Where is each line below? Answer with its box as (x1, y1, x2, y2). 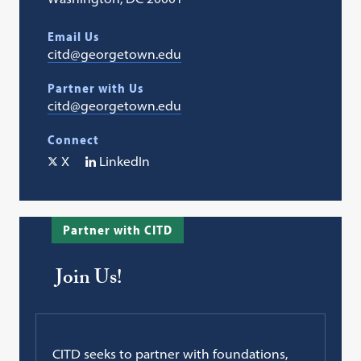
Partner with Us (48, 80, 144, 97)
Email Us (48, 28, 100, 45)
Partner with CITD (63, 222, 173, 239)
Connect (48, 131, 100, 148)
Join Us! (56, 263, 122, 298)
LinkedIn (99, 153, 151, 170)
